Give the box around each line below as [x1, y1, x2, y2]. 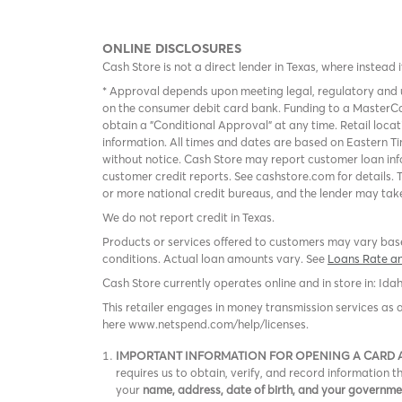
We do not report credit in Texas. [102, 210, 275, 224]
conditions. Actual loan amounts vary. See [102, 251, 328, 266]
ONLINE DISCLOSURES [102, 40, 241, 57]
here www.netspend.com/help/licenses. [102, 317, 309, 331]
